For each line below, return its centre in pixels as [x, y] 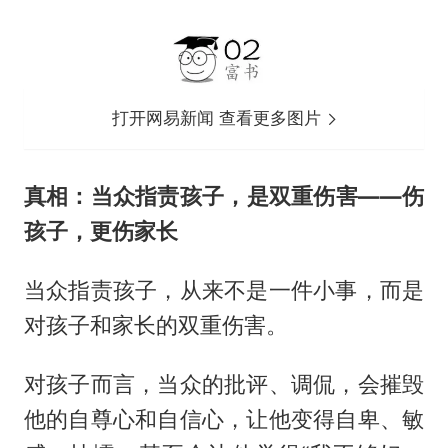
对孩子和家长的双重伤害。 [155, 324]
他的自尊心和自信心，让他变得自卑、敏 [224, 418]
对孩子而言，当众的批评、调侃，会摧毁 [224, 383]
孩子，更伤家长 [100, 230]
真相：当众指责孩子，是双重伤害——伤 [224, 195]
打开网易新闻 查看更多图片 [219, 117]
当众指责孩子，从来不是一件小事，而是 [224, 289]
